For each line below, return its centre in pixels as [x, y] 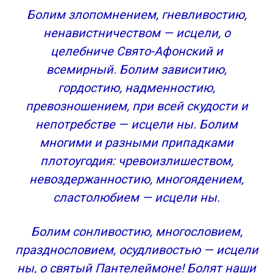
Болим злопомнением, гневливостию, [136, 15]
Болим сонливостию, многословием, [136, 232]
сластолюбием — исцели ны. [136, 197]
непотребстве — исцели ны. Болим [136, 124]
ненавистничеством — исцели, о [136, 33]
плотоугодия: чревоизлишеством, [136, 161]
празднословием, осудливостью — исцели [136, 250]
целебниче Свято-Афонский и [136, 51]
